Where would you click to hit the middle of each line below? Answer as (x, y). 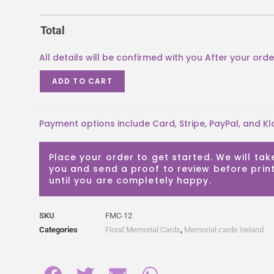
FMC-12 (118, 215)
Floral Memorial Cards (143, 229)
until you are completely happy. (130, 180)
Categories (58, 229)
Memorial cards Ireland (224, 229)
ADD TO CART (82, 81)
